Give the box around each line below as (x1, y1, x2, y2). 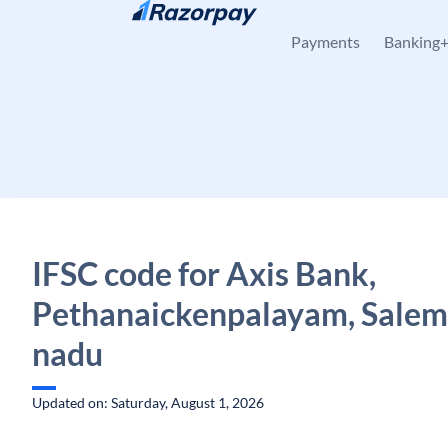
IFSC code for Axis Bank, (32, 254, 376, 293)
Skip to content (48, 17, 143, 34)
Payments (291, 32, 360, 51)
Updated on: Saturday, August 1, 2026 (32, 394, 264, 411)
